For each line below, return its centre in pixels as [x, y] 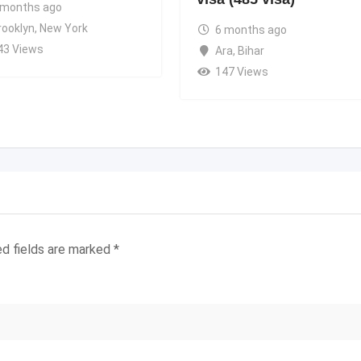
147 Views [241, 71]
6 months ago [251, 29]
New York [63, 28]
